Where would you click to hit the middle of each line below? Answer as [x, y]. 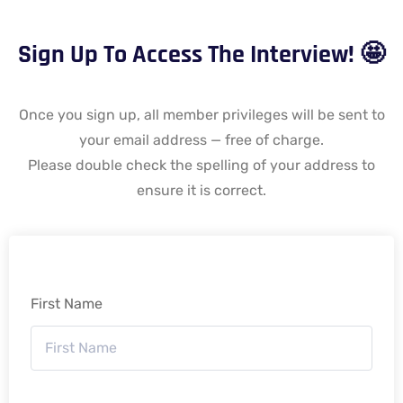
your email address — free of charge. [201, 140]
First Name [67, 304]
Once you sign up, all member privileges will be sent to [201, 115]
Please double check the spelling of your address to [201, 166]
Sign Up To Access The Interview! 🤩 [201, 55]
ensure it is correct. [201, 191]
